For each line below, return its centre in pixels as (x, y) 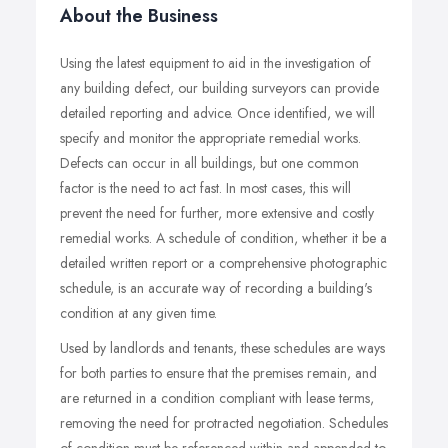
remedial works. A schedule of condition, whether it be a (223, 238)
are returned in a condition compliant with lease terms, (217, 398)
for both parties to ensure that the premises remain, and (218, 373)
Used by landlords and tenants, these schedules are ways (222, 348)
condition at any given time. (138, 313)
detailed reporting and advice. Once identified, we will (217, 113)
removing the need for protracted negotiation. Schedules (224, 423)
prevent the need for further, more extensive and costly (217, 213)
